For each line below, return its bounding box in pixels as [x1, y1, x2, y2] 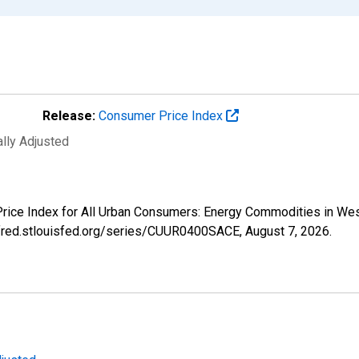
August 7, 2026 [245, 223, 329, 239]
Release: [42, 107, 95, 123]
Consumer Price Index [99, 107, 226, 123]
